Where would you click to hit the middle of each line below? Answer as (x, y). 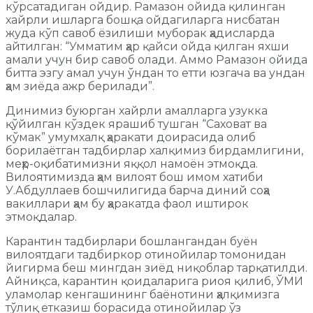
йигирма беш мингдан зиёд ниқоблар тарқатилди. (156, 268)
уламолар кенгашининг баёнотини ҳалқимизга (143, 294)
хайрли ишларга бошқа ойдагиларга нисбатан (143, 20)
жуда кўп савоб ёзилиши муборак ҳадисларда (140, 33)
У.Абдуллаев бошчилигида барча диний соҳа (138, 190)
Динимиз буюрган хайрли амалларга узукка (137, 110)
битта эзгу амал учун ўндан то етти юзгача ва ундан (155, 73)
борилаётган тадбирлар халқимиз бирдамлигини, (154, 150)
